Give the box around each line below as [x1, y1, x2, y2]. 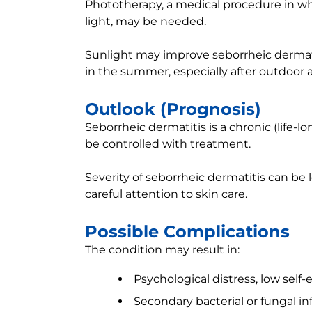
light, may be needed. [85, 15, 206, 28]
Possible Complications [85, 221, 290, 242]
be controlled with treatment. [85, 137, 251, 150]
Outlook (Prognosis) [85, 99, 261, 119]
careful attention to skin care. [85, 187, 247, 201]
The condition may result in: [85, 243, 240, 256]
